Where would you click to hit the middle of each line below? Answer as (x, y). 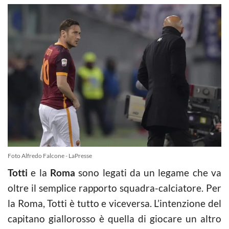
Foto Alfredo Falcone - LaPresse (50, 155)
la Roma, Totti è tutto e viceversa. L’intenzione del (114, 203)
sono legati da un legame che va (148, 172)
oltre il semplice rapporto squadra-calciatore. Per (114, 188)
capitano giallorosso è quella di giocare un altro (114, 218)
